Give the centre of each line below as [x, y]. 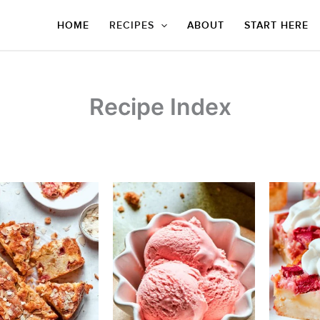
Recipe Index [160, 107]
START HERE [276, 25]
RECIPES [131, 25]
